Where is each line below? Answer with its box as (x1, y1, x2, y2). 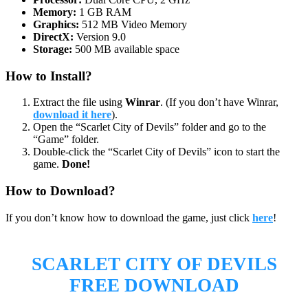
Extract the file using (33, 96, 125, 109)
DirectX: (33, 30, 74, 43)
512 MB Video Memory (79, 18, 187, 30)
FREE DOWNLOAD (69, 275, 239, 296)
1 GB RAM (76, 5, 131, 18)
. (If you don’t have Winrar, (160, 96, 278, 109)
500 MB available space (72, 43, 179, 55)
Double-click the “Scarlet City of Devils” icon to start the (33, 146, 280, 158)
